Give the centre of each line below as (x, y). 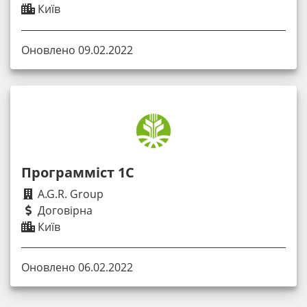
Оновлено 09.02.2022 (77, 50)
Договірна (64, 210)
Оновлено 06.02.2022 (77, 267)
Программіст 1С (78, 172)
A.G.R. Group (69, 194)
